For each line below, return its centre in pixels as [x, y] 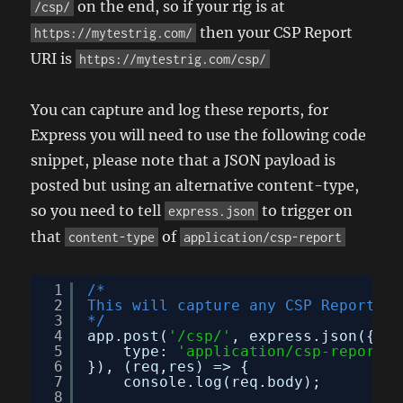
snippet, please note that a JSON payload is [184, 160]
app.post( [128, 336]
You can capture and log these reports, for [180, 109]
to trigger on [306, 210]
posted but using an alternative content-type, [195, 185]
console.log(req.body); [223, 381]
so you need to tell [98, 210]
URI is [54, 58]
